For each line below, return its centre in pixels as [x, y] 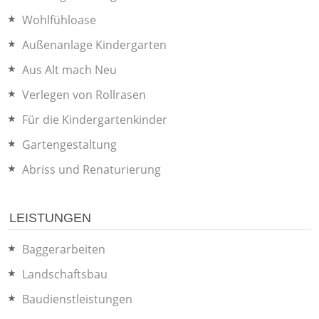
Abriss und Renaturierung [92, 169]
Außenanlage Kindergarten [95, 45]
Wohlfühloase [59, 20]
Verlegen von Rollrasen [84, 95]
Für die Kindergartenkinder [95, 120]
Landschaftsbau [65, 274]
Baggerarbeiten [64, 249]
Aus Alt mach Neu [70, 70]
